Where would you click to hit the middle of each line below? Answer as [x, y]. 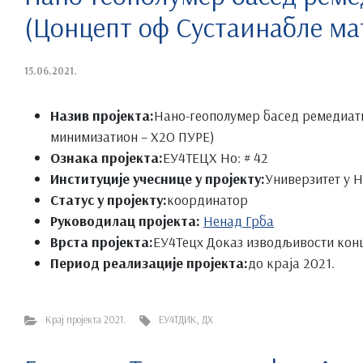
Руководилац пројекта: [125, 220]
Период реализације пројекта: [149, 262]
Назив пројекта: [102, 115]
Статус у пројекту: [109, 199]
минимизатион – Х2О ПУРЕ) [132, 136]
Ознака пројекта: [107, 157]
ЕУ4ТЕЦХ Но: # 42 [216, 157]
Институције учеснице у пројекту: [158, 178]
